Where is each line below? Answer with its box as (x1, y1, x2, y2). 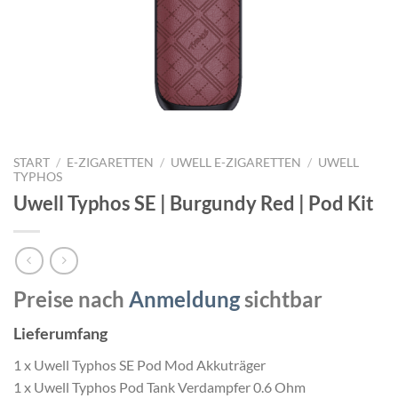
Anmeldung (129, 286, 240, 313)
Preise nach (13, 286, 129, 313)
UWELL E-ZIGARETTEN (171, 155, 302, 170)
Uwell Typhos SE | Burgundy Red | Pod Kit (13, 190, 374, 215)
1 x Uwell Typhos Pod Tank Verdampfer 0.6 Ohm (13, 378, 306, 396)
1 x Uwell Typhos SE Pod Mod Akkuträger (13, 356, 266, 374)
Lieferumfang (13, 323, 107, 344)
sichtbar (240, 286, 322, 313)
